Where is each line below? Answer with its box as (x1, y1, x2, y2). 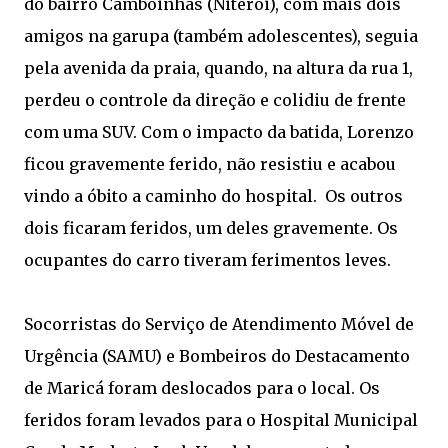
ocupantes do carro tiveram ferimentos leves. (24, 250, 391, 270)
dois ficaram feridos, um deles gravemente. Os (24, 218, 398, 238)
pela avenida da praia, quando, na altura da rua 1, (24, 58, 413, 78)
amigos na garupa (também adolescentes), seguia (24, 26, 418, 46)
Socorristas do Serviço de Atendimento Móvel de (24, 314, 414, 334)
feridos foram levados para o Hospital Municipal (24, 410, 418, 430)
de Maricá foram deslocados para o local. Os (24, 378, 380, 398)
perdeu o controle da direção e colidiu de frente (24, 90, 406, 110)
